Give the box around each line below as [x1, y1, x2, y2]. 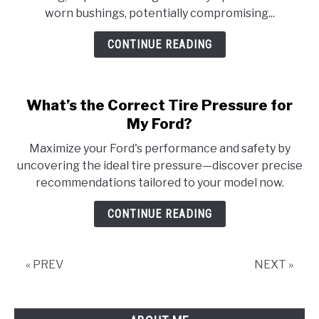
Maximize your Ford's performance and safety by [28, 142, 291, 155]
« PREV [26, 258, 63, 271]
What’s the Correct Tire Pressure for [26, 97, 293, 114]
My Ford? [127, 115, 192, 132]
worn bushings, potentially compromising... [44, 6, 275, 20]
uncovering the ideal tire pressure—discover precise [16, 159, 303, 172]
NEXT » [254, 258, 293, 271]
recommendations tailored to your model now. [35, 176, 284, 189]
